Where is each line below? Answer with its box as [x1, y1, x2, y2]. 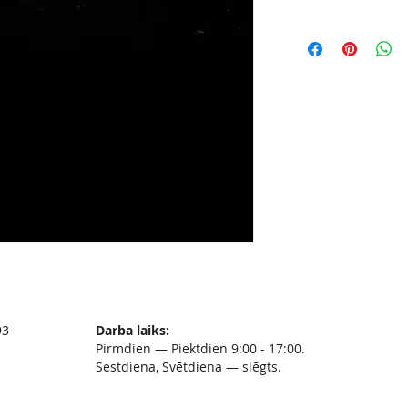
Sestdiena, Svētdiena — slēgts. [96, 358, 281, 376]
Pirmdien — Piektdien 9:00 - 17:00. [96, 340, 309, 358]
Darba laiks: [96, 321, 169, 340]
